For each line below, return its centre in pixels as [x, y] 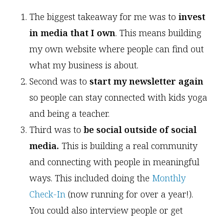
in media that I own [72, 33]
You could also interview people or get [106, 210]
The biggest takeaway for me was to [104, 17]
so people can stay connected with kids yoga [118, 98]
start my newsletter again [146, 81]
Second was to [59, 81]
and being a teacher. [69, 114]
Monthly [169, 178]
